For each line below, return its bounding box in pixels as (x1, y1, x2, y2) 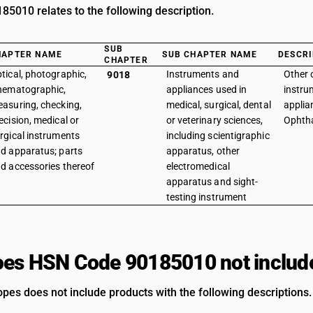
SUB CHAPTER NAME (162, 50, 258, 59)
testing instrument (166, 191, 247, 203)
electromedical (166, 161, 230, 172)
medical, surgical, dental (166, 99, 271, 110)
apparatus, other (166, 145, 240, 156)
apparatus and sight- (166, 176, 259, 187)
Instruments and (166, 68, 239, 80)
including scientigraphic (166, 130, 270, 141)
